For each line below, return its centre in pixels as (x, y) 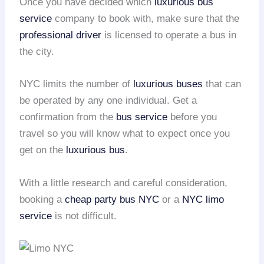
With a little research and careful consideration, (124, 183)
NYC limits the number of (77, 84)
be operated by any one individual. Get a (108, 101)
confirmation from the (68, 117)
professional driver (61, 35)
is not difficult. (85, 216)
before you (192, 117)
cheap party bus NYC (112, 199)
